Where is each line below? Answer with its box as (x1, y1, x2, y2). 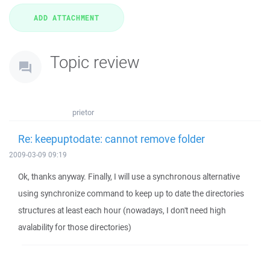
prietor (72, 107, 94, 118)
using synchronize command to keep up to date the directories (18, 188, 244, 199)
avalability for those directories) (18, 222, 131, 233)
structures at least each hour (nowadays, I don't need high (18, 205, 226, 216)
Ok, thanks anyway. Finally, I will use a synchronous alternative (18, 171, 240, 182)
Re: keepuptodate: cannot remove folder (18, 131, 205, 146)
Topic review (50, 51, 140, 73)
